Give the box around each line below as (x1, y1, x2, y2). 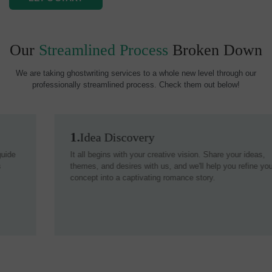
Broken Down (172, 41, 262, 59)
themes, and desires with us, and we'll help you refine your (25, 161, 230, 171)
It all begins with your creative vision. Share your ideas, (25, 150, 220, 160)
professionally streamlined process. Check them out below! (32, 80, 240, 89)
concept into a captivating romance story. (25, 173, 170, 183)
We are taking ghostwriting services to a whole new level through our (16, 68, 256, 78)
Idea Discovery (35, 131, 109, 144)
